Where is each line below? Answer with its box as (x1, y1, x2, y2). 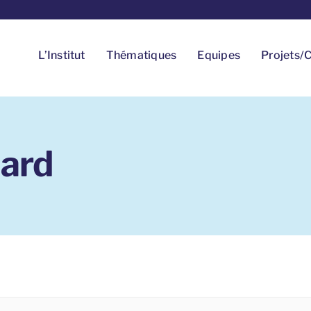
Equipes (197, 49, 241, 62)
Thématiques (106, 49, 177, 62)
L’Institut (38, 49, 85, 62)
